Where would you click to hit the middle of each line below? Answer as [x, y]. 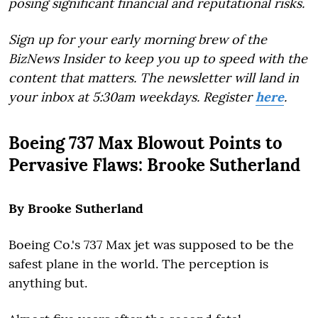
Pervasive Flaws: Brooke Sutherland [154, 165]
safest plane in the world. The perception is [138, 263]
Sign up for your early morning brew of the [138, 39]
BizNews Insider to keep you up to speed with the [158, 58]
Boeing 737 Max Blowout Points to [146, 143]
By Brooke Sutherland [76, 208]
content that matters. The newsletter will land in [154, 77]
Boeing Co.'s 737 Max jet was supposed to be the [151, 244]
